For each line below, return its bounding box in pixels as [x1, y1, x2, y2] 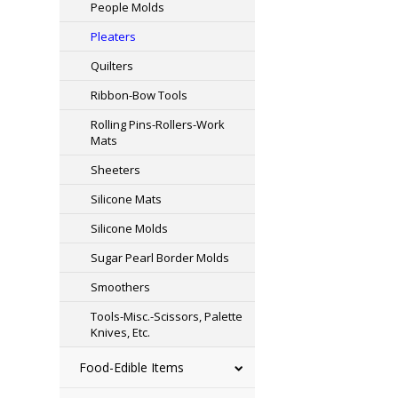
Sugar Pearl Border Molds [91, 250, 230, 266]
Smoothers [91, 279, 151, 295]
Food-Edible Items [79, 359, 185, 376]
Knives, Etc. [91, 324, 151, 340]
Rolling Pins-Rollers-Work [91, 116, 226, 132]
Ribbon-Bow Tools [91, 87, 188, 103]
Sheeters [91, 162, 141, 178]
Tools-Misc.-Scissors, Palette [91, 308, 243, 324]
